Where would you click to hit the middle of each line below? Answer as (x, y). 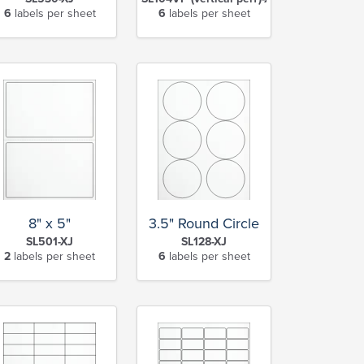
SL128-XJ (204, 241)
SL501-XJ (50, 241)
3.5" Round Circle (204, 223)
